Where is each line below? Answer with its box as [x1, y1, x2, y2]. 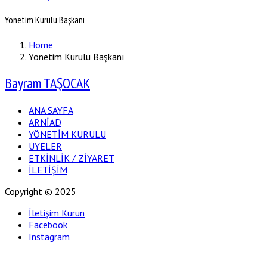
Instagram [29, 231, 70, 243]
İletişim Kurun [29, 207, 85, 219]
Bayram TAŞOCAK [5, 74, 90, 93]
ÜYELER [29, 140, 62, 153]
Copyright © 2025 [5, 185, 76, 198]
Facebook [29, 219, 67, 231]
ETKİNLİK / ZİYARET [29, 152, 114, 164]
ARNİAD [29, 116, 61, 129]
